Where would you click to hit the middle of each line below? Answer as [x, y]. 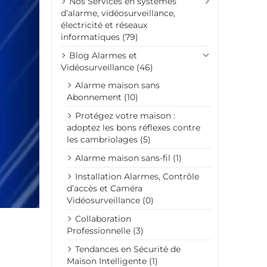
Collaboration [103, 218]
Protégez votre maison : [125, 115]
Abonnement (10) [103, 97]
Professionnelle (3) [105, 230]
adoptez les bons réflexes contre [133, 127]
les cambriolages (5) [109, 139]
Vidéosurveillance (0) [110, 200]
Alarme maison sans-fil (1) [128, 158]
